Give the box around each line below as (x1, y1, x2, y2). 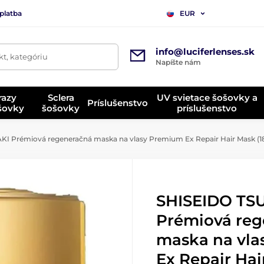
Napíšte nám (156, 58, 201, 67)
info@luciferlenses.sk (156, 46, 255, 57)
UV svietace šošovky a (156, 91, 258, 103)
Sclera (47, 91, 74, 103)
